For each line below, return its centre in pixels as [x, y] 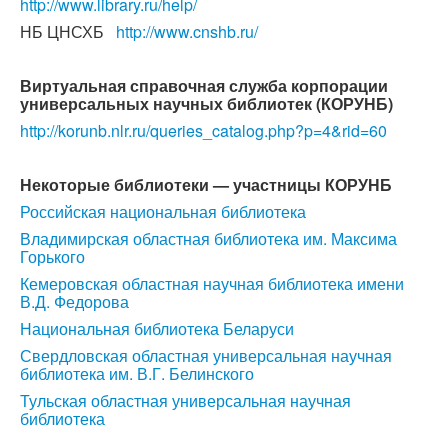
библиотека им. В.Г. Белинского [137, 373]
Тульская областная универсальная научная [185, 400]
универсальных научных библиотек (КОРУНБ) [206, 103]
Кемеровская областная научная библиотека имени [212, 283]
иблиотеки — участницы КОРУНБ [258, 184]
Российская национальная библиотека [163, 211]
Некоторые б [72, 184]
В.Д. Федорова [74, 301]
